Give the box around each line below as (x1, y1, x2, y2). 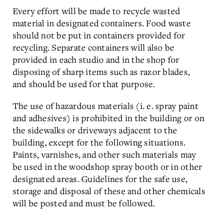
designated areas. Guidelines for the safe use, (12, 173, 187, 184)
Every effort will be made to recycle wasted (12, 5, 181, 17)
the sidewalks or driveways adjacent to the (12, 124, 177, 136)
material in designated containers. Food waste (12, 17, 191, 29)
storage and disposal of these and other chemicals (12, 185, 205, 197)
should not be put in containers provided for (12, 29, 185, 41)
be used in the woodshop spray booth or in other (12, 161, 202, 172)
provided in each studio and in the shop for (12, 54, 180, 65)
